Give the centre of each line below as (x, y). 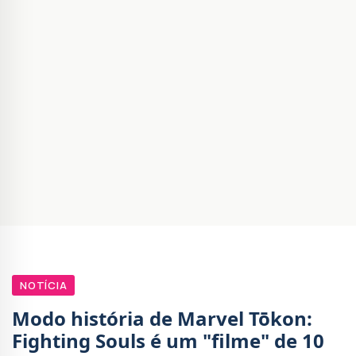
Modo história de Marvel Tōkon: (162, 319)
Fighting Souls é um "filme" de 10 (168, 341)
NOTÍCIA (44, 286)
